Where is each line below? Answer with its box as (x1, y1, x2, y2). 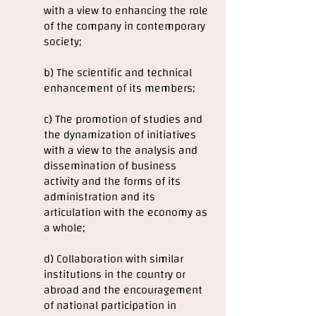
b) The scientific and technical (44, 62, 192, 83)
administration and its (44, 186, 155, 207)
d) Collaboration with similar (44, 248, 183, 269)
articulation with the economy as (44, 202, 207, 223)
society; (44, 31, 81, 52)
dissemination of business (44, 155, 176, 176)
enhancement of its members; (44, 78, 195, 99)
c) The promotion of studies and (44, 109, 202, 130)
